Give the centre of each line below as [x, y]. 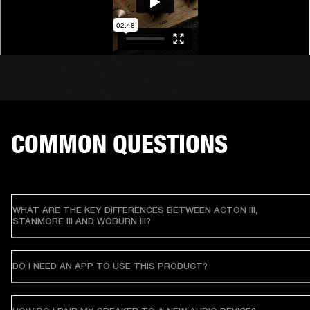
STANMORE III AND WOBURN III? [82, 221]
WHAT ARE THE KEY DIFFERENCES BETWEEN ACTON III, [135, 210]
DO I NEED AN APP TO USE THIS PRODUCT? [110, 266]
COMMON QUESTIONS [119, 144]
